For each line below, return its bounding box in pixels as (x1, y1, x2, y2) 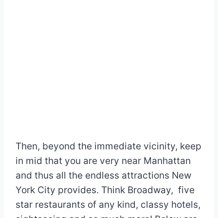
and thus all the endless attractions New (16, 169, 191, 181)
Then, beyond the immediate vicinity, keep (16, 140, 201, 152)
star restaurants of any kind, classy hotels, (16, 199, 200, 210)
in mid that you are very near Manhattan (16, 155, 191, 166)
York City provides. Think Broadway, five (16, 184, 195, 196)
